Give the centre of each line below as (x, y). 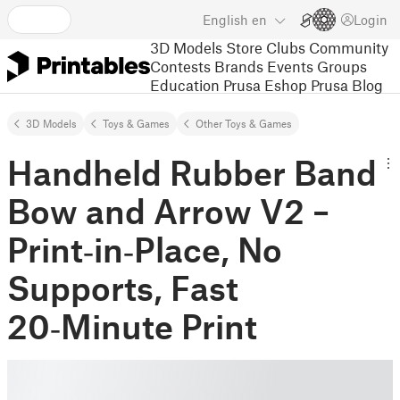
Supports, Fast (123, 287)
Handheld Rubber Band (192, 172)
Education (185, 84)
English (225, 20)
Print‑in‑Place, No (145, 249)
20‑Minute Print (132, 326)
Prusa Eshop (265, 84)
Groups (342, 66)
